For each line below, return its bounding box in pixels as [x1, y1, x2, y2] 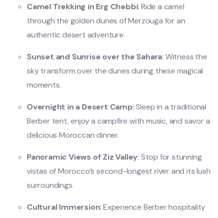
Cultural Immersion [27, 201, 100, 212]
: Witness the [162, 51, 207, 62]
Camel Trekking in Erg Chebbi [27, 1, 138, 12]
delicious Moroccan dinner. [27, 129, 119, 140]
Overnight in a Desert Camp [27, 101, 133, 112]
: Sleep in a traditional [132, 101, 207, 112]
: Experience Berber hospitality [100, 201, 206, 212]
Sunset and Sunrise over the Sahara [27, 51, 163, 62]
